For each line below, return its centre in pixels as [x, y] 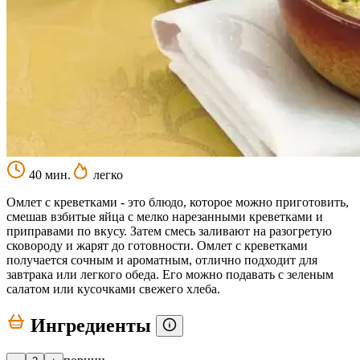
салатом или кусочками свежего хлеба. [113, 288]
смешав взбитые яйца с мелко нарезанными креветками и [165, 216]
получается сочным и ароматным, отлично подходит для [162, 260]
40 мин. [48, 174]
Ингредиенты [91, 325]
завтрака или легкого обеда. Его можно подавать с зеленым [170, 274]
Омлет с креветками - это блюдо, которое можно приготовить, [178, 202]
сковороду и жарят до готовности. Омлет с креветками [157, 245]
